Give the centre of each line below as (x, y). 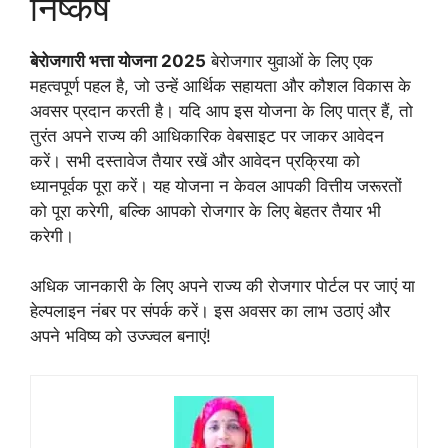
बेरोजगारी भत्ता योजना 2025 (118, 60)
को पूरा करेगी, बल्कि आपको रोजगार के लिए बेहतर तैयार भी (205, 210)
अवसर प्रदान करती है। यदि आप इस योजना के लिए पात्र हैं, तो (221, 110)
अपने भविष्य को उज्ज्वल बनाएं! (120, 336)
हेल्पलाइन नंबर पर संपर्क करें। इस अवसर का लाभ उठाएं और (210, 311)
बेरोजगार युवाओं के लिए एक (289, 60)
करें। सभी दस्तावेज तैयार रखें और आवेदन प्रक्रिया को (195, 160)
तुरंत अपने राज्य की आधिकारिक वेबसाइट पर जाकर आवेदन (207, 135)
